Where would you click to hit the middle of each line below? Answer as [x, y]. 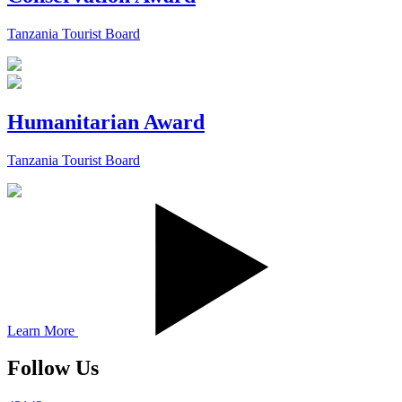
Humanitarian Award [106, 122]
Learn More [43, 330]
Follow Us [53, 368]
